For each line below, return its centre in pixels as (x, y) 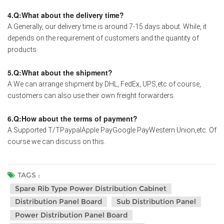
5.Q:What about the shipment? (60, 72)
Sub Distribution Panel (156, 201)
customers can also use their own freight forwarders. (91, 95)
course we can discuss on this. (56, 141)
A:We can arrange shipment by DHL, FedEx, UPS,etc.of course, (104, 84)
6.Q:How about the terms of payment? (72, 118)
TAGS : (29, 175)
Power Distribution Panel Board (71, 215)
